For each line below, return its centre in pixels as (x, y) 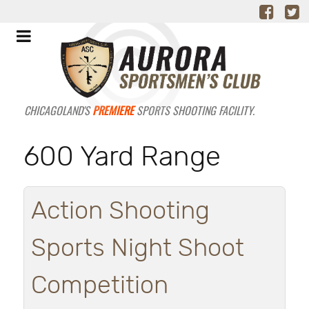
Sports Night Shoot (138, 248)
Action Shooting (120, 211)
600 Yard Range (122, 157)
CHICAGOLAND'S (58, 110)
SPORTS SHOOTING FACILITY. (194, 110)
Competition (100, 285)
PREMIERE (113, 110)
